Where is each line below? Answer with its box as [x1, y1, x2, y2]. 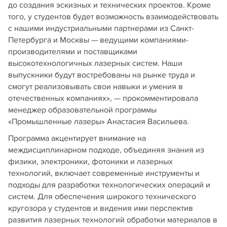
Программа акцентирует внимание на [8, 133, 146, 144]
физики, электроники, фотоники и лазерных [8, 157, 173, 167]
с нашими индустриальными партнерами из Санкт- [8, 23, 194, 34]
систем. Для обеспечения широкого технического [8, 192, 196, 202]
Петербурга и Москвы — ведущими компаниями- [8, 35, 188, 46]
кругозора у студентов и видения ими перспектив [8, 203, 193, 214]
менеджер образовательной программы [8, 105, 157, 116]
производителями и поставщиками [8, 47, 137, 57]
